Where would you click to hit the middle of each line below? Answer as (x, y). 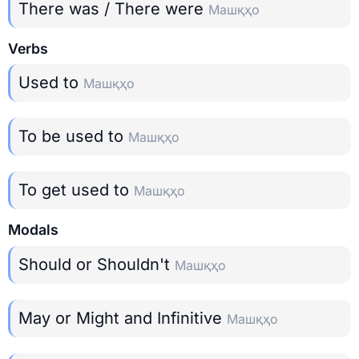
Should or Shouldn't (97, 264)
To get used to (76, 190)
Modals (33, 230)
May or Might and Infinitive (123, 318)
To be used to (73, 137)
